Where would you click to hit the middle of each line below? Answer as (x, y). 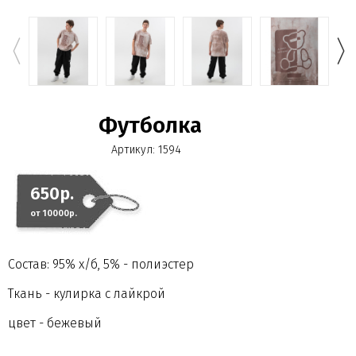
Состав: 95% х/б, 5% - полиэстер (101, 264)
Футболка (150, 125)
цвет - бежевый (55, 323)
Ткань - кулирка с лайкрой (87, 293)
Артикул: (133, 149)
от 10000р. (54, 213)
